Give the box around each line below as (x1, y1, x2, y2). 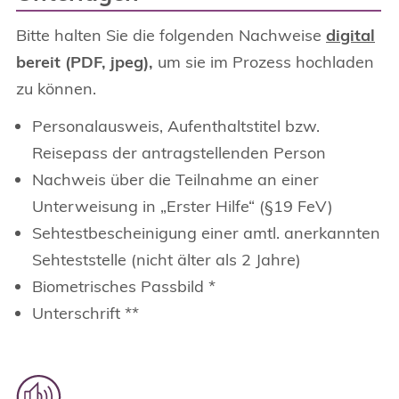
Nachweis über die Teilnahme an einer (32, 168, 319, 190)
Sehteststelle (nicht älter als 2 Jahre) (32, 248, 301, 270)
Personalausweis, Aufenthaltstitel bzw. (32, 115, 320, 136)
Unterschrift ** (32, 302, 139, 323)
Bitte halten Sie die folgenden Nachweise (16, 24, 326, 45)
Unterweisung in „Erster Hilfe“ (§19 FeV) (32, 195, 333, 216)
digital (326, 24, 375, 45)
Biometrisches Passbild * (32, 275, 216, 297)
